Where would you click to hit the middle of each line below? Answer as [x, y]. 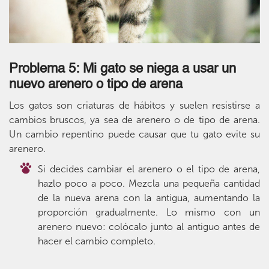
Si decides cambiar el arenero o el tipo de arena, [149, 169]
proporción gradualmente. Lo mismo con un [149, 213]
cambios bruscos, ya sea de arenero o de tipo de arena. [134, 120]
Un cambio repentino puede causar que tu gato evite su [134, 134]
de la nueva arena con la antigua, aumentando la [149, 198]
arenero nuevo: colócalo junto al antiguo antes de [149, 227]
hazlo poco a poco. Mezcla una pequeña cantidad [149, 184]
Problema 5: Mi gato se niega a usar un [122, 69]
